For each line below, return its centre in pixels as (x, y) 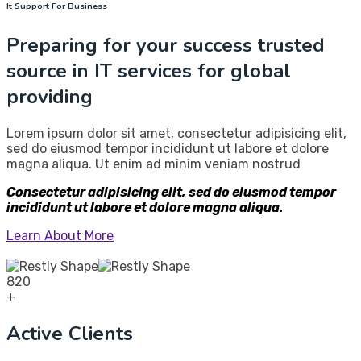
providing (50, 97)
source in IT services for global (149, 71)
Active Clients (70, 333)
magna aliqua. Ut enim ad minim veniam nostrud (154, 164)
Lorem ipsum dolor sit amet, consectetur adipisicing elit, (176, 133)
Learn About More (60, 236)
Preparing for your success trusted (166, 46)
